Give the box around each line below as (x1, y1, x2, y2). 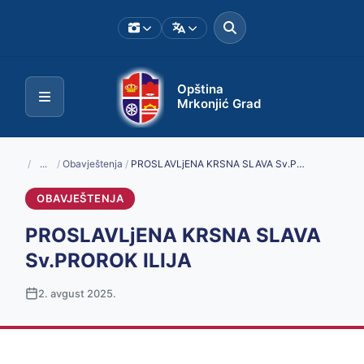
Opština (176, 81, 223, 97)
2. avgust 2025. (38, 287, 116, 300)
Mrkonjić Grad (176, 96, 261, 112)
